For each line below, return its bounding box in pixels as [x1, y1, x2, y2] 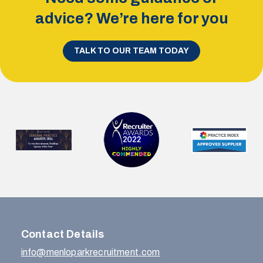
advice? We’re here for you [35, 10, 228, 27]
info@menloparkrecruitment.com [21, 247, 160, 258]
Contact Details [21, 228, 104, 241]
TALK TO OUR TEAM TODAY [74, 46, 189, 56]
